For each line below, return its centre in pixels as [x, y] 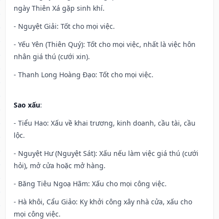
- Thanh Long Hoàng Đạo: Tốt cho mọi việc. [84, 75]
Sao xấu [27, 105]
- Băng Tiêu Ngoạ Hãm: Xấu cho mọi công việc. [90, 184]
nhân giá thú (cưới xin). [52, 57]
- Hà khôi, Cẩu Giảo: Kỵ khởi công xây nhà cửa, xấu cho [103, 202]
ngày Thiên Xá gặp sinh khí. [59, 8]
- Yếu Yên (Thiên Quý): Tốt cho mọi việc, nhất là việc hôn [105, 44]
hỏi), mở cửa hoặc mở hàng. [60, 166]
